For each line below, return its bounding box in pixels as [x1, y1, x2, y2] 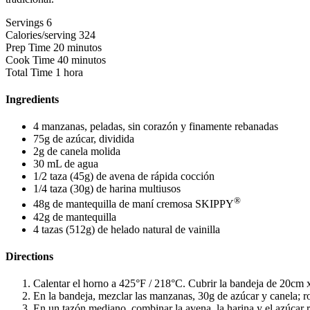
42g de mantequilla [33, 210, 116, 223]
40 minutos [57, 53, 106, 66]
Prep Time [6, 41, 51, 53]
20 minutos [53, 41, 102, 53]
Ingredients [6, 93, 59, 106]
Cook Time [6, 53, 55, 66]
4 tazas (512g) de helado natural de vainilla [33, 223, 220, 235]
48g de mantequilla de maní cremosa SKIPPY [33, 198, 234, 210]
